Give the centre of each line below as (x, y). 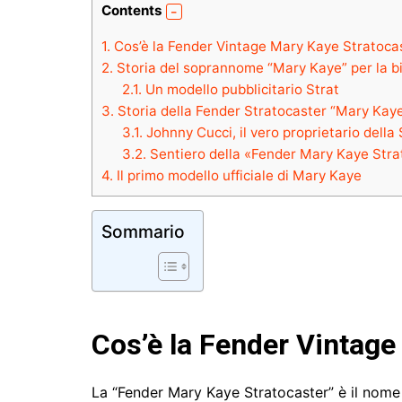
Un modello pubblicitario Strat (240, 89)
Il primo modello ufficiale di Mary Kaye (237, 175)
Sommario (143, 231)
